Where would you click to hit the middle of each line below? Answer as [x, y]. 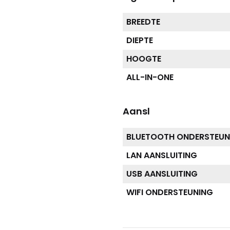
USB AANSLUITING [162, 174]
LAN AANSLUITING [162, 155]
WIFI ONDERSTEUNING [170, 192]
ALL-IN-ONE [150, 77]
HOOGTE [144, 59]
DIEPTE [140, 40]
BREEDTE [143, 22]
